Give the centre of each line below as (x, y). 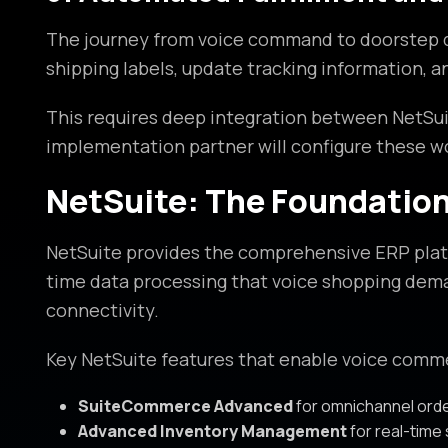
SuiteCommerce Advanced (185, 406)
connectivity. (102, 310)
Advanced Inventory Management (212, 431)
